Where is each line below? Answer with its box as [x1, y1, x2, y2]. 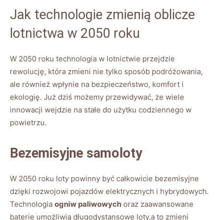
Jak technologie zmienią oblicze [10, 7, 195, 23]
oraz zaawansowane [121, 199, 193, 209]
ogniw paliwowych [55, 199, 121, 209]
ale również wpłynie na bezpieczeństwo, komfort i [10, 80, 184, 89]
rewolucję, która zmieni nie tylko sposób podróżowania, [10, 67, 203, 77]
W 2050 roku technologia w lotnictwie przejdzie [10, 54, 175, 64]
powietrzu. [10, 118, 47, 128]
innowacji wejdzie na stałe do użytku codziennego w [10, 105, 192, 115]
